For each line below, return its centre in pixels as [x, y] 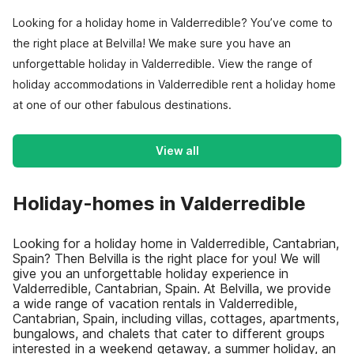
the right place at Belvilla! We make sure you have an [152, 43]
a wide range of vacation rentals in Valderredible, [155, 303]
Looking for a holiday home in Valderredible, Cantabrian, [176, 243]
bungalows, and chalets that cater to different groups [169, 333]
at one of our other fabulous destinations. [122, 105]
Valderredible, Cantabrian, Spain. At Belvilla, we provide [172, 288]
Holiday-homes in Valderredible [159, 203]
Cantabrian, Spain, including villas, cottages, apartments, [176, 318]
